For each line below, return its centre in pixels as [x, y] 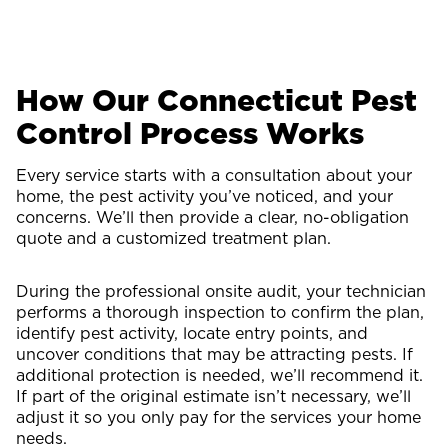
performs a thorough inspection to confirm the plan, [220, 311]
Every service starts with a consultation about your [214, 174]
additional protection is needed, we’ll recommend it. [219, 374]
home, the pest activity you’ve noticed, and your [204, 195]
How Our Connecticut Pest [216, 99]
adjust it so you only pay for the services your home [218, 416]
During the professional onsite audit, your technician [221, 290]
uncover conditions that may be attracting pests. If [214, 353]
